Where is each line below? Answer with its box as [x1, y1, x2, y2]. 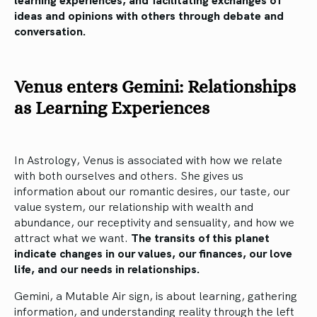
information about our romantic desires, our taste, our [14, 183, 290, 199]
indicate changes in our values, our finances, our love [14, 245, 292, 261]
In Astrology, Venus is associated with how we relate [14, 151, 282, 168]
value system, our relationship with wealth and [14, 198, 253, 214]
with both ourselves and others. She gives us [14, 167, 243, 183]
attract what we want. [14, 229, 131, 246]
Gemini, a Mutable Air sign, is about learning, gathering [14, 287, 297, 304]
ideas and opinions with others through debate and [14, 7, 284, 23]
